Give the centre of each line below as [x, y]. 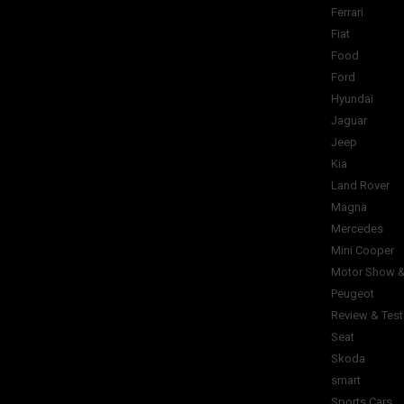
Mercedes [357, 229]
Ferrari [347, 12]
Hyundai [352, 99]
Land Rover [360, 185]
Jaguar [349, 120]
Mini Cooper [363, 250]
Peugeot [353, 294]
